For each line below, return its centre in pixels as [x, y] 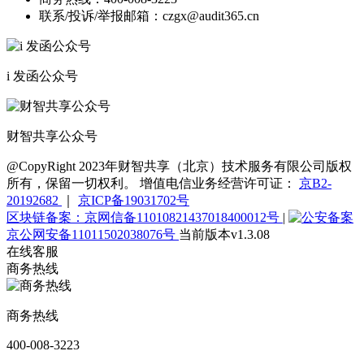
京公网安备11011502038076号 [93, 234]
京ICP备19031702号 [134, 200]
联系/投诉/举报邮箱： [101, 15]
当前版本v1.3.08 [224, 234]
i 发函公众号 [42, 76]
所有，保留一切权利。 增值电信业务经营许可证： [153, 183]
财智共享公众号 [52, 136]
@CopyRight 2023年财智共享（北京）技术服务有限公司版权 [179, 166]
